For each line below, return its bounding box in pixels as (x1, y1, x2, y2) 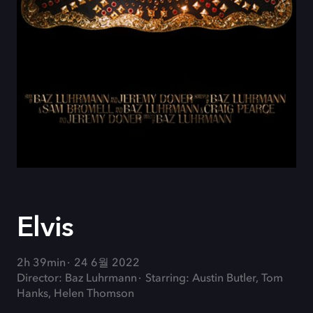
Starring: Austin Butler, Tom (145, 273, 283, 284)
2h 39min (17, 258, 66, 269)
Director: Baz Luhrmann (17, 273, 137, 284)
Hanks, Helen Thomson (17, 289, 134, 300)
